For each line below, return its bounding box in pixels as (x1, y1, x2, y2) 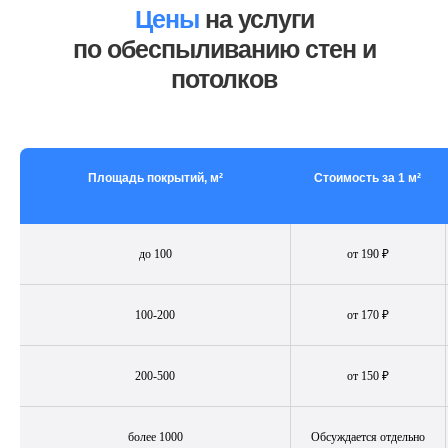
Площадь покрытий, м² (87, 171, 223, 185)
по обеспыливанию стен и (72, 35, 376, 63)
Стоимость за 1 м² (314, 171, 421, 185)
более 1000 (127, 430, 183, 444)
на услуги (204, 5, 314, 33)
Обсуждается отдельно (311, 430, 425, 444)
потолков (171, 65, 277, 93)
